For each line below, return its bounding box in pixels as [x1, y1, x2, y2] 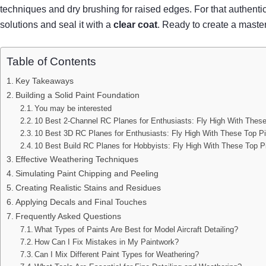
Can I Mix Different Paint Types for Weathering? [34, 249, 199, 259]
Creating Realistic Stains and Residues [15, 182, 161, 192]
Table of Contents [7, 55, 96, 68]
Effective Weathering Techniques [15, 154, 138, 164]
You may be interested [34, 103, 112, 113]
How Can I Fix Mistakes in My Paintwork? [34, 237, 179, 246]
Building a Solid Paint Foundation [15, 90, 140, 100]
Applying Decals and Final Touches [15, 197, 147, 207]
